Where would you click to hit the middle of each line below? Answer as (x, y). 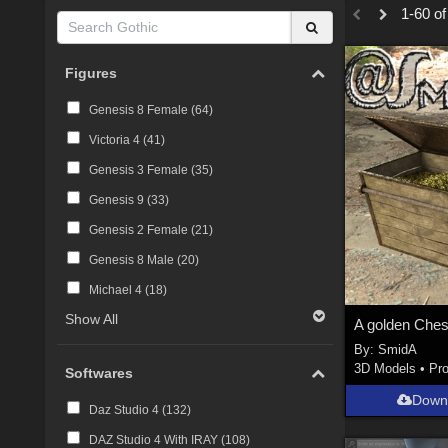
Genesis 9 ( (119, 199)
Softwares (99, 373)
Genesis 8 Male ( (134, 259)
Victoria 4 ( (117, 139)
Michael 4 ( (118, 289)
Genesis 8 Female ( (141, 109)
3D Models (385, 368)
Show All (92, 318)
